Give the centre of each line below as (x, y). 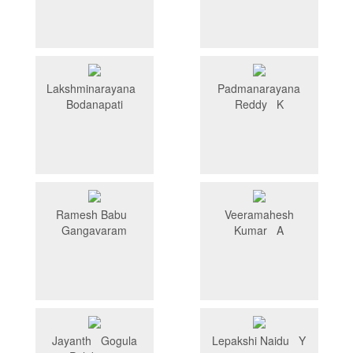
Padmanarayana (259, 89)
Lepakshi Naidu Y (259, 341)
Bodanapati (94, 104)
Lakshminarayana (94, 89)
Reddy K (259, 104)
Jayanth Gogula (94, 341)
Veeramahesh (259, 215)
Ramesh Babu (94, 215)
